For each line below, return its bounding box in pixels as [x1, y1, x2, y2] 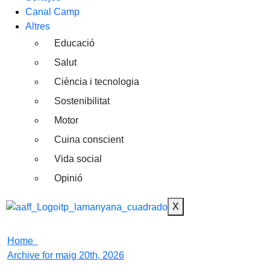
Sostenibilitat [54, 96, 110, 107]
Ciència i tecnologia [54, 77, 139, 87]
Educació [54, 38, 95, 49]
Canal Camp [25, 7, 80, 17]
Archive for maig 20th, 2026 [7, 250, 124, 261]
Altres [25, 21, 50, 32]
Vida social [54, 154, 102, 165]
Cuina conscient [54, 134, 124, 145]
